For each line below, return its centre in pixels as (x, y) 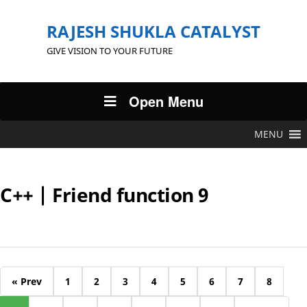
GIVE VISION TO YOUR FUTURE (110, 51)
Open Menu (166, 101)
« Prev (27, 281)
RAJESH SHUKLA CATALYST (153, 31)
